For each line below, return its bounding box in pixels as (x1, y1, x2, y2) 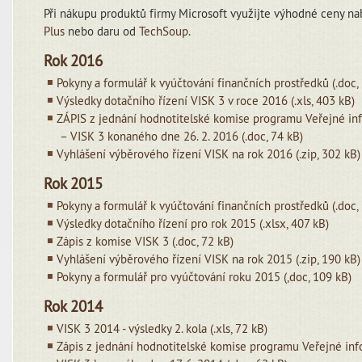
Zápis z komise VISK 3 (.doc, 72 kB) (57, 234, 234, 249)
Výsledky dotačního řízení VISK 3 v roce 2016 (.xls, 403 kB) (57, 93, 356, 108)
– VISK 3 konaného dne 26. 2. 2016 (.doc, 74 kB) (57, 128, 304, 144)
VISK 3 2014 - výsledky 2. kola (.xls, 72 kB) (57, 321, 268, 336)
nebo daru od (65, 23, 140, 39)
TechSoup (139, 23, 189, 39)
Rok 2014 (44, 297, 103, 316)
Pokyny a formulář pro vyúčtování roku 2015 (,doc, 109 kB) (57, 269, 352, 284)
